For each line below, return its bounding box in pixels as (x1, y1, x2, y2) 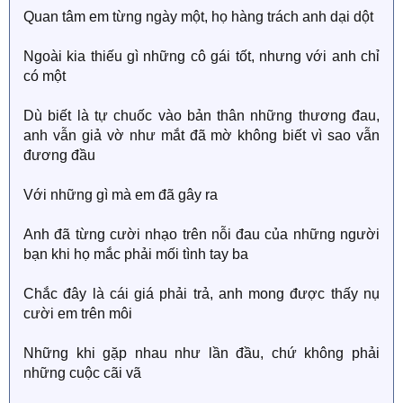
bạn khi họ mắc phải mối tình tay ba (23, 246, 248, 262)
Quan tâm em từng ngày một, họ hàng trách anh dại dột (23, 8, 373, 24)
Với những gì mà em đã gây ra (23, 186, 218, 202)
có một (23, 67, 66, 84)
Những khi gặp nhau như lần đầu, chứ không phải (23, 345, 380, 361)
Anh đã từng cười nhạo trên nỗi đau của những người (23, 226, 380, 242)
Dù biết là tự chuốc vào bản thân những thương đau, (23, 107, 380, 123)
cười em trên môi (23, 305, 132, 321)
